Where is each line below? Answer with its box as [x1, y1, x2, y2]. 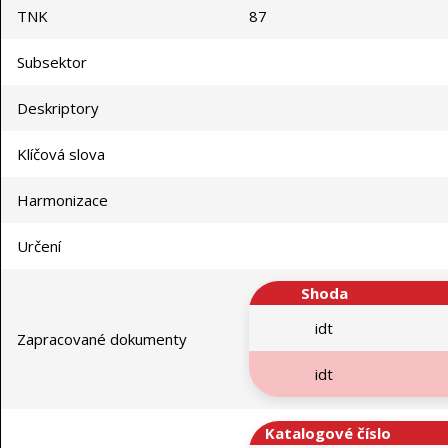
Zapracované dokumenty [17, 329, 187, 350]
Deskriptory [17, 98, 99, 119]
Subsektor [17, 52, 87, 73]
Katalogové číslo [265, 423, 391, 444]
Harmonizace [17, 190, 108, 211]
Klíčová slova [17, 144, 105, 165]
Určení [17, 236, 61, 257]
